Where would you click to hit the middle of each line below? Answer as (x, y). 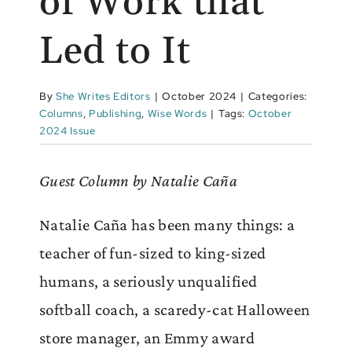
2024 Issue (68, 130)
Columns (61, 113)
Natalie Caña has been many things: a (167, 224)
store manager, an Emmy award (147, 337)
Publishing (115, 113)
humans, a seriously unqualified (148, 281)
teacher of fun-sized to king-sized (153, 253)
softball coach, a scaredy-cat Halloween (175, 309)
